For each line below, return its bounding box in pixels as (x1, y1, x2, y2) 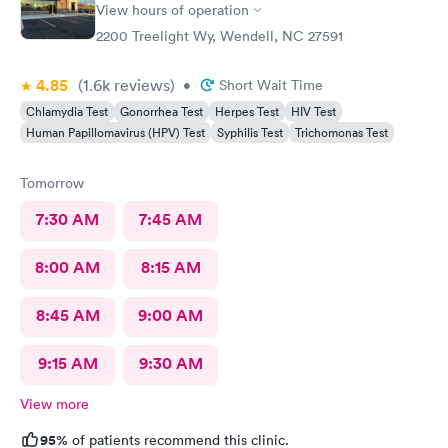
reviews (110, 75, 170, 95)
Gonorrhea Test (120, 103, 203, 120)
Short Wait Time (219, 76, 323, 94)
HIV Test (291, 103, 336, 120)
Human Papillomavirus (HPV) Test (26, 124, 205, 141)
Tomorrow (20, 174, 84, 192)
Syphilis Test (217, 124, 283, 141)
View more (20, 395, 89, 413)
